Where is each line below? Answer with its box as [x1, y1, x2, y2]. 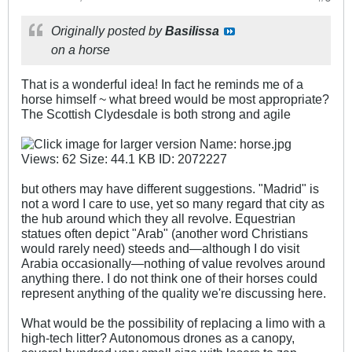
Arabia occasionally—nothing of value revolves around [21, 255, 325, 270]
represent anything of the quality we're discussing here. [21, 285, 326, 300]
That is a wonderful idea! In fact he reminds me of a [21, 76, 303, 91]
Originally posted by [51, 23, 165, 38]
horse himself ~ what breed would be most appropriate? [21, 91, 329, 106]
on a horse [51, 42, 110, 57]
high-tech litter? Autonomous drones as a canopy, [21, 330, 295, 345]
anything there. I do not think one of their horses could [21, 270, 317, 285]
